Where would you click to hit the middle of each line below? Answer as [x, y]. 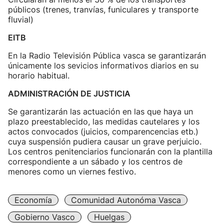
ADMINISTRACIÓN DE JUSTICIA [69, 93]
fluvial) [21, 19]
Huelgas [109, 217]
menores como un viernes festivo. [72, 171]
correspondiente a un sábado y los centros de [95, 161]
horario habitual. [39, 75]
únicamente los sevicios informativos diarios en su [103, 65]
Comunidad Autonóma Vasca [126, 200]
